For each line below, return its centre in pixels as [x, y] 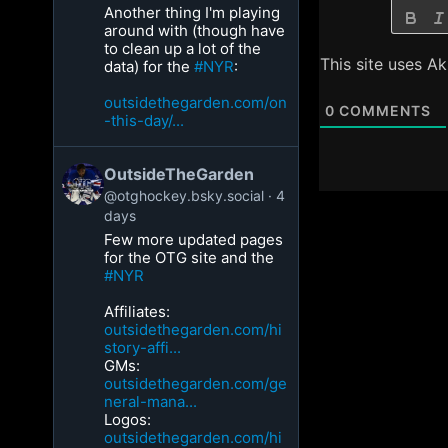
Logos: [128, 419]
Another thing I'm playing [192, 12]
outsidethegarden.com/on [196, 102]
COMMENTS [382, 110]
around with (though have [195, 30]
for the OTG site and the [189, 257]
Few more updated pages [194, 239]
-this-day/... [144, 120]
